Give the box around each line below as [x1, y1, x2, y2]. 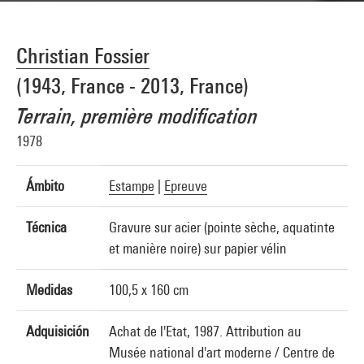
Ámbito [26, 177, 64, 194]
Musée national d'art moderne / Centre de [109, 344, 335, 361]
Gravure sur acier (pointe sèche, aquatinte [109, 219, 335, 236]
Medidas [26, 281, 72, 298]
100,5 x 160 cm [109, 281, 188, 298]
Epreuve [164, 177, 207, 194]
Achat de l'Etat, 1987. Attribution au [109, 323, 301, 340]
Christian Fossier [16, 43, 149, 68]
